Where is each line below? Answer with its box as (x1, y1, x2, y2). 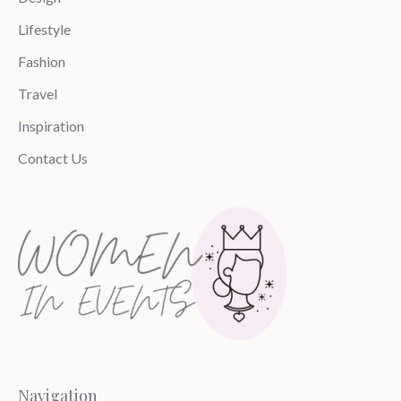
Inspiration (18, 116, 84, 134)
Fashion (18, 52, 65, 70)
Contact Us (18, 149, 88, 166)
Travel (18, 84, 57, 102)
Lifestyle (18, 20, 71, 38)
